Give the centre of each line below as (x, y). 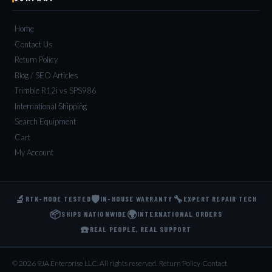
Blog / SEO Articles (46, 75)
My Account (34, 153)
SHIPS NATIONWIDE (94, 213)
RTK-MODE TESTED (58, 198)
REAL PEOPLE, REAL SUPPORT (141, 229)
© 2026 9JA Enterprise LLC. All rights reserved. (85, 263)
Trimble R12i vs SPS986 (56, 91)
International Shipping (51, 106)
